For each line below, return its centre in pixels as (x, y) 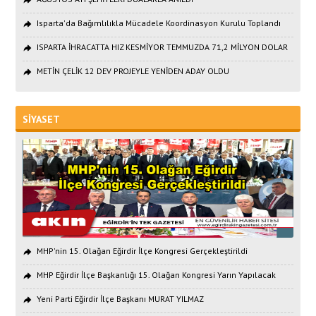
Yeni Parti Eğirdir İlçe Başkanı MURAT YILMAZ (121, 299)
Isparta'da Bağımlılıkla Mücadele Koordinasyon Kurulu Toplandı (159, 23)
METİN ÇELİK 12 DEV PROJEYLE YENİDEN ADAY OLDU (133, 71)
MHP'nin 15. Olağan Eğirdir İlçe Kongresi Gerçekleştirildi (142, 251)
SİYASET (42, 120)
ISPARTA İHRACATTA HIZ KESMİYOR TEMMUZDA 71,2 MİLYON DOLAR (163, 47)
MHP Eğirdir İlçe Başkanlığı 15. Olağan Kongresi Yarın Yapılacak (157, 275)
